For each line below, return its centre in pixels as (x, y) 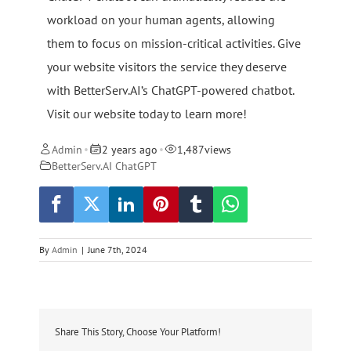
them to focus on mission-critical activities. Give (174, 43)
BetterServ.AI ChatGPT (104, 165)
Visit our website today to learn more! (147, 113)
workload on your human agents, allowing (161, 19)
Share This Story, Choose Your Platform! (138, 332)
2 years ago (130, 149)
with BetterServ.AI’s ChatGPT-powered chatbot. (170, 90)
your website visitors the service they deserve (167, 66)
